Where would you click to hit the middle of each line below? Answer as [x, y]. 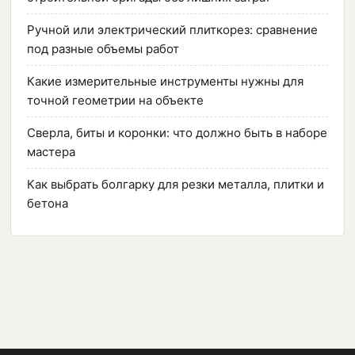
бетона [48, 203]
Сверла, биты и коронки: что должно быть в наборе [177, 132]
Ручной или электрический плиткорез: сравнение [173, 29]
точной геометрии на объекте [116, 100]
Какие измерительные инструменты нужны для [166, 81]
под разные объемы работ [103, 48]
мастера [52, 151]
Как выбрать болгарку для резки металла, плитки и [176, 184]
